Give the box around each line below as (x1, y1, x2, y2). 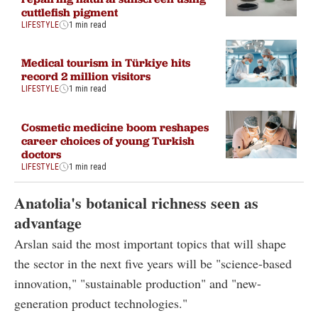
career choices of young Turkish (21, 133, 194, 148)
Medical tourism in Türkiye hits (21, 55, 190, 70)
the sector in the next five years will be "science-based (14, 255, 292, 273)
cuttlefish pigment (21, 4, 118, 19)
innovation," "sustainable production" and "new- (14, 275, 261, 292)
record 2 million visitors (21, 69, 150, 84)
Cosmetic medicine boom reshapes (21, 119, 209, 134)
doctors (21, 146, 61, 161)
